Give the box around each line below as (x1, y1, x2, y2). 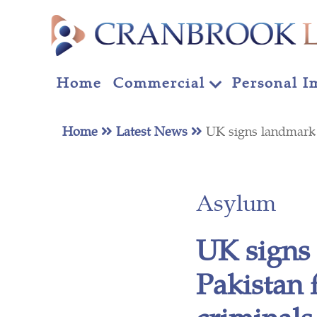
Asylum (196, 185, 276, 218)
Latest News (116, 121, 191, 139)
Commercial (113, 71, 205, 92)
